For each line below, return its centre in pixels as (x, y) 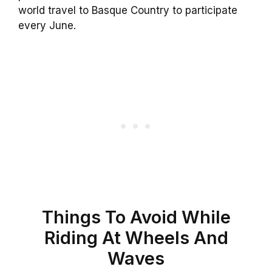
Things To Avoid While (136, 217)
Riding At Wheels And (136, 237)
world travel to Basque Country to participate (128, 11)
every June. (47, 26)
